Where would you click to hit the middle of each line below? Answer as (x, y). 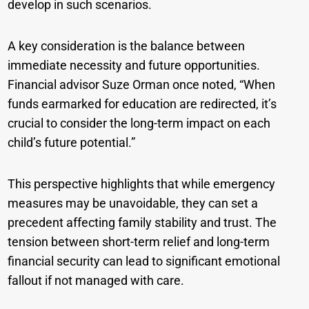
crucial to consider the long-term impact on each (139, 123)
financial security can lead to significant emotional (144, 261)
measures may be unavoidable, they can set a (133, 203)
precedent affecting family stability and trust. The (142, 223)
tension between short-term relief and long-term (139, 242)
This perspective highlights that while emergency (142, 184)
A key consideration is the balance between (127, 46)
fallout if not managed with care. (96, 281)
